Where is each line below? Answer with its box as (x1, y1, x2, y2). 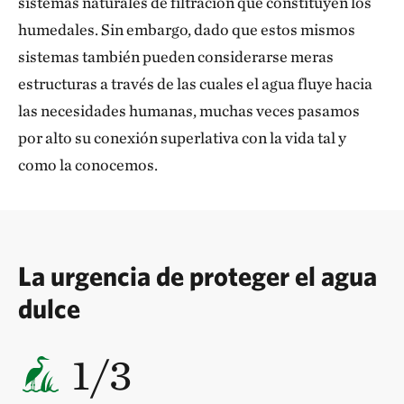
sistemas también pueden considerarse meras (18, 47, 334, 66)
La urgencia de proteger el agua (18, 260, 377, 291)
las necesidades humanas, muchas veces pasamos (18, 101, 360, 120)
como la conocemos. (18, 155, 158, 174)
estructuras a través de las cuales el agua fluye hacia (18, 74, 372, 93)
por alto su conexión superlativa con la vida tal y (18, 128, 346, 147)
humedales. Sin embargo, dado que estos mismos (18, 20, 355, 39)
